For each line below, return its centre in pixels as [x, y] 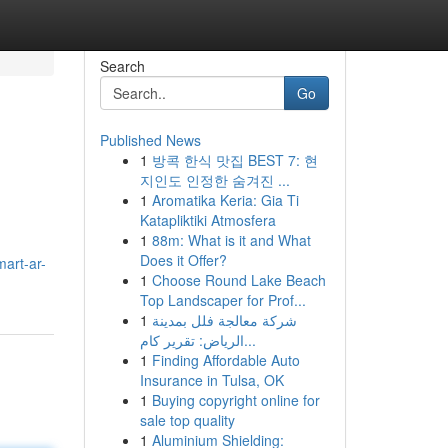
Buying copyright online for [235, 400]
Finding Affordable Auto [225, 360]
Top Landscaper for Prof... [222, 300]
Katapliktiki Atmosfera [207, 220]
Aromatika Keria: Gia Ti [225, 200]
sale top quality [187, 420]
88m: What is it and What [231, 240]
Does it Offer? [183, 260]
